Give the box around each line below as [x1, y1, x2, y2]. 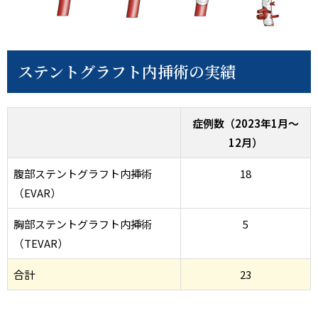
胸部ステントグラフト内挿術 [13, 216, 152, 232]
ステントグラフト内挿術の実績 [18, 60, 236, 83]
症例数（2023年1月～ [192, 116, 299, 131]
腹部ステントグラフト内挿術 [13, 166, 152, 182]
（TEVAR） [13, 236, 68, 251]
